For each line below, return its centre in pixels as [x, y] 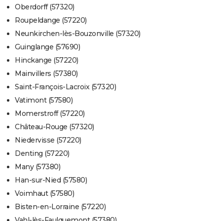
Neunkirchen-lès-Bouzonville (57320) [78, 34]
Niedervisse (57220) [48, 140]
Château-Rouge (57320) [55, 127]
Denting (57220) [42, 154]
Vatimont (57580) [44, 100]
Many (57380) [37, 167]
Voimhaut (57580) [44, 194]
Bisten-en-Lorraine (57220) [60, 207]
